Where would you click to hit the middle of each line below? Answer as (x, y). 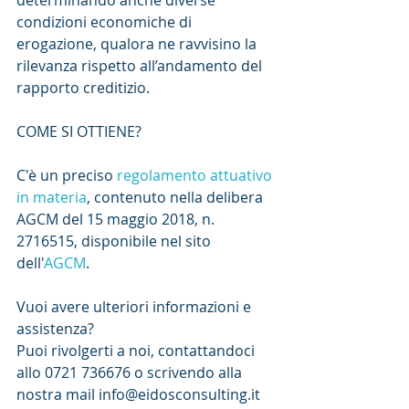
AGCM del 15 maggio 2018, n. (117, 220)
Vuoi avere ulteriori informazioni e (136, 307)
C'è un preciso (67, 176)
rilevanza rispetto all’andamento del (141, 66)
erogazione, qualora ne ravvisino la (138, 44)
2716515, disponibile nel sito (115, 241)
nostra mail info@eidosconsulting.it (138, 395)
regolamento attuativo (196, 176)
